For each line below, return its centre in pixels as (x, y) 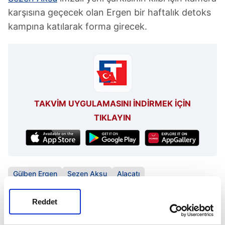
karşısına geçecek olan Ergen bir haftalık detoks (109, 12)
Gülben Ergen (35, 173)
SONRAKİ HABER (90, 205)
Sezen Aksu (87, 173)
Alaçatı (128, 173)
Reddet (45, 202)
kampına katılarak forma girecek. (78, 26)
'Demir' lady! (80, 215)
